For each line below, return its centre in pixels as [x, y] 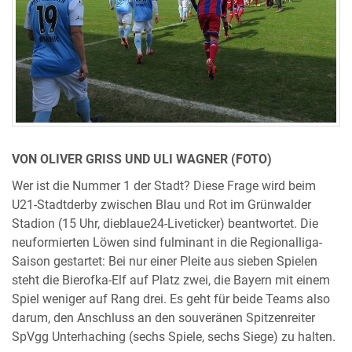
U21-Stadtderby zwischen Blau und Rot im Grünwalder [161, 205]
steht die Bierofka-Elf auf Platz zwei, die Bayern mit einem [171, 280]
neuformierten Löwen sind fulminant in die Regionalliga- [167, 242]
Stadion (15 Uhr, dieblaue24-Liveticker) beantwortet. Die [165, 224]
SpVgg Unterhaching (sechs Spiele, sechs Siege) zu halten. [174, 337]
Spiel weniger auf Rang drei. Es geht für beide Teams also [171, 299]
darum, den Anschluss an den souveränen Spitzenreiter [163, 318]
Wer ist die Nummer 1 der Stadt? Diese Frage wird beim [164, 186]
